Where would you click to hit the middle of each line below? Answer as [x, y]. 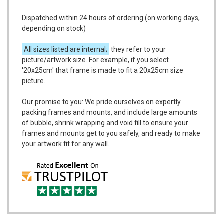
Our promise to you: [53, 102]
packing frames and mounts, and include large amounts [110, 112]
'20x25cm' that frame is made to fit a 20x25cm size [103, 70]
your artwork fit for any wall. [66, 144]
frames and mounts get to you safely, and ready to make [111, 133]
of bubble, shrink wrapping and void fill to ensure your [105, 123]
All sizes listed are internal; [66, 49]
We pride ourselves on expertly [132, 102]
